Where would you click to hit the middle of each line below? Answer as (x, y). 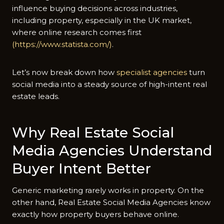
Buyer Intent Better (81, 168)
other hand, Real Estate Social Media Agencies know (111, 202)
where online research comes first (77, 32)
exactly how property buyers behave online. (95, 214)
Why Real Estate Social (93, 132)
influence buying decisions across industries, (95, 8)
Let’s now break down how (64, 72)
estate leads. (36, 96)
